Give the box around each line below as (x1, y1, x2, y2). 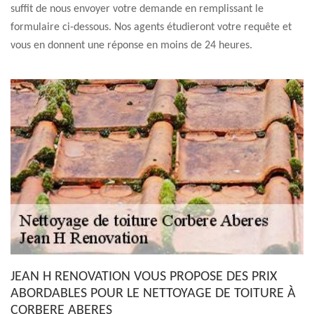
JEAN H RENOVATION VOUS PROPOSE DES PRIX (11, 270, 277, 284)
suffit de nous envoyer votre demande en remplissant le (11, 4, 264, 15)
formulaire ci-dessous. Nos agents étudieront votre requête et (11, 22, 292, 33)
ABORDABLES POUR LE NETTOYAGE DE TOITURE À (11, 287, 296, 301)
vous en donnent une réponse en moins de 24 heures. (11, 40, 252, 51)
